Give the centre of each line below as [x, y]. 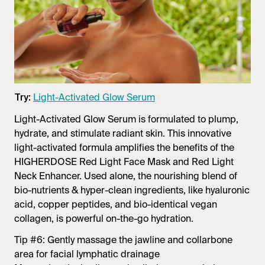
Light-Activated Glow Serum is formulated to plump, [126, 119]
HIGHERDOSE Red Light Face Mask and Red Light [124, 162]
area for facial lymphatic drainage [87, 254]
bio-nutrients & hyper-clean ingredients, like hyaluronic [132, 190]
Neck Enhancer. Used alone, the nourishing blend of [126, 176]
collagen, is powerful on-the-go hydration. [104, 219]
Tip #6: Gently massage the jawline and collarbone [123, 240]
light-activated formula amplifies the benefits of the [124, 148]
